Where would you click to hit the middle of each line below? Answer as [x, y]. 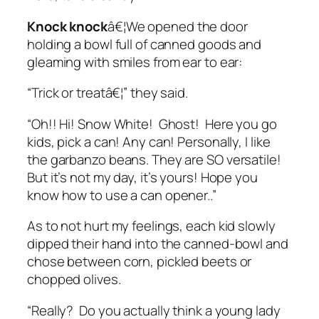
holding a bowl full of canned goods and [145, 44]
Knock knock [67, 26]
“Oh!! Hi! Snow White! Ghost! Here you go [152, 124]
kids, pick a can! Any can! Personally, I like [149, 141]
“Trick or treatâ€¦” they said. [110, 93]
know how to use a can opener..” [123, 195]
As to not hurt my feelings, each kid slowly [151, 226]
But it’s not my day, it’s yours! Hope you [142, 177]
